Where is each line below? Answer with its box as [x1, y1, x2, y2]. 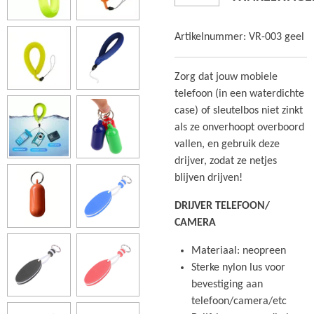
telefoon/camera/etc [191, 296, 287, 307]
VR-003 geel [249, 32, 304, 43]
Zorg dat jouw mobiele [175, 71, 278, 83]
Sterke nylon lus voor [191, 262, 285, 273]
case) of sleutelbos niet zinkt [175, 105, 303, 116]
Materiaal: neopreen [191, 245, 286, 257]
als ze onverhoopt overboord [175, 122, 304, 133]
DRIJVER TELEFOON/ [175, 200, 270, 212]
